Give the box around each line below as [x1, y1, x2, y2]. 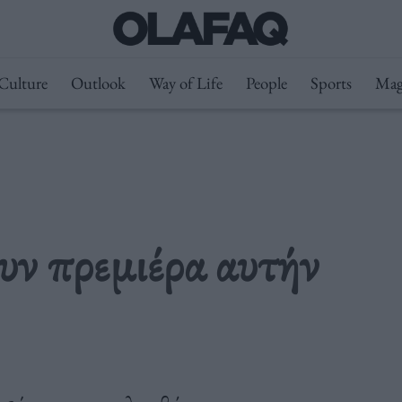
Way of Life [148, 72, 223, 94]
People [245, 72, 287, 94]
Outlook [70, 72, 126, 94]
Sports [310, 72, 352, 94]
